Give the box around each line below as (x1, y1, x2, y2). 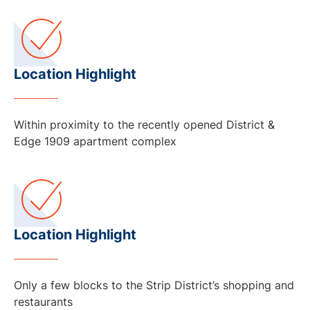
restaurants (14, 294, 73, 309)
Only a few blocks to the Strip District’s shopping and (14, 277, 294, 292)
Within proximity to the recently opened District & (14, 117, 275, 131)
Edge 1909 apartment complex (14, 134, 176, 148)
